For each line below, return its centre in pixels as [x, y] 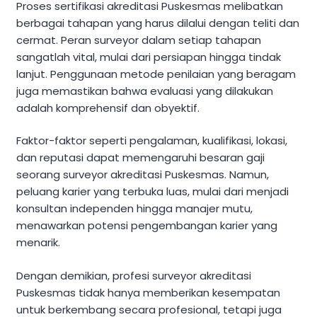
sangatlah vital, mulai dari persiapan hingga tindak [149, 57]
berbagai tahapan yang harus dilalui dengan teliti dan [158, 23]
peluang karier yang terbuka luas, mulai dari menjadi [152, 192]
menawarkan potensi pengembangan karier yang [147, 226]
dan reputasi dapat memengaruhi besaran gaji [140, 158]
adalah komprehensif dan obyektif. [108, 108]
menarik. [38, 243]
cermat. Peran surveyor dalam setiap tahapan [139, 40]
